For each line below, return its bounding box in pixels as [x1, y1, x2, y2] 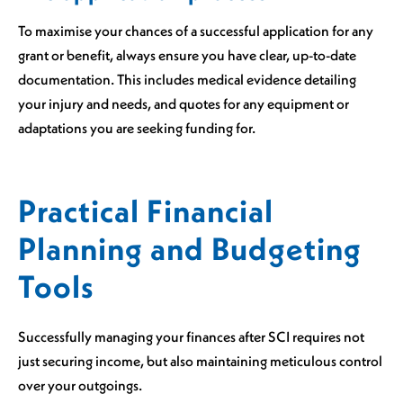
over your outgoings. [18, 375, 142, 394]
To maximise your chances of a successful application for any [18, 22, 373, 40]
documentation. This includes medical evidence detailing [18, 70, 356, 88]
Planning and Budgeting [18, 228, 362, 269]
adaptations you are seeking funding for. [18, 119, 255, 137]
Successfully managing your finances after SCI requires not [18, 327, 364, 345]
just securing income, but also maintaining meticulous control [18, 351, 382, 370]
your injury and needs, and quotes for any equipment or [18, 94, 349, 112]
